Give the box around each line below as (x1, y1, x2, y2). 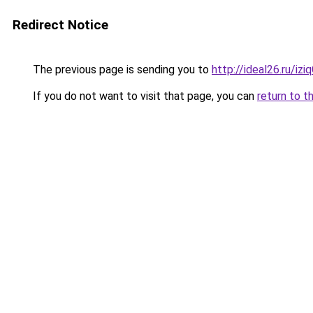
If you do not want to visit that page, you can (30, 89, 257, 103)
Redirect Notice (13, 17, 108, 33)
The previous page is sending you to (30, 63, 212, 76)
